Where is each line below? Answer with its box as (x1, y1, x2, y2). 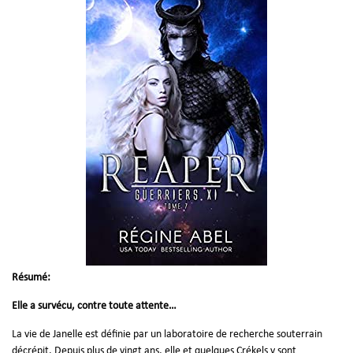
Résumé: (12, 271, 50, 284)
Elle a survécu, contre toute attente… (12, 299, 176, 312)
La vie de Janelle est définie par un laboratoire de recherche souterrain (12, 328, 322, 340)
